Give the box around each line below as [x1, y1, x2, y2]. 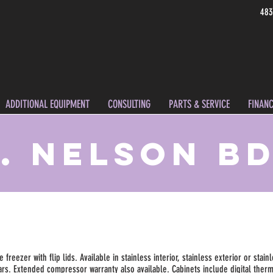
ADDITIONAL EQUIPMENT [5, 97, 90, 111]
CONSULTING [108, 97, 151, 111]
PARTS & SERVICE [169, 97, 230, 111]
